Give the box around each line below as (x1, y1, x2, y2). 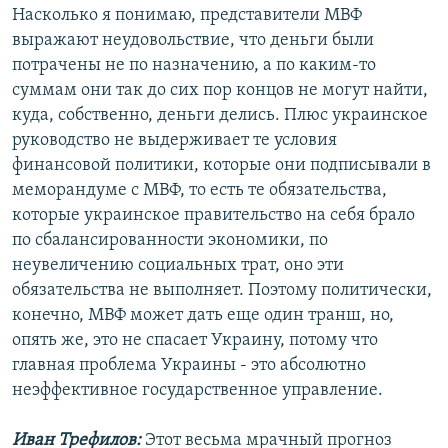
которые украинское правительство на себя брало (12, 205, 415, 225)
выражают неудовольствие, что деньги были (12, 30, 374, 50)
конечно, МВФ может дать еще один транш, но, (12, 305, 394, 325)
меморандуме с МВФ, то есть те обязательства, (12, 180, 387, 200)
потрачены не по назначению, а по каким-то (12, 55, 376, 75)
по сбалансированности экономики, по (12, 230, 328, 250)
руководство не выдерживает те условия (12, 130, 337, 150)
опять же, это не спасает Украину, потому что (12, 330, 378, 350)
